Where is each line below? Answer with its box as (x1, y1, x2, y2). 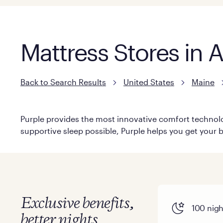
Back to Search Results (20, 77, 106, 87)
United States (123, 77, 174, 87)
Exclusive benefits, (20, 196, 134, 212)
